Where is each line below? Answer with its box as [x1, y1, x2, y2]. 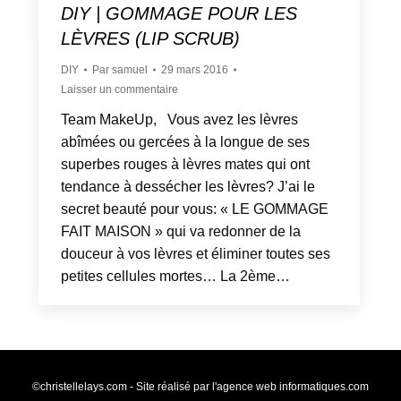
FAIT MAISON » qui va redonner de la [61, 224, 301, 240]
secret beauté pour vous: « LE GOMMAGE [61, 201, 328, 218]
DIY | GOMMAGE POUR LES [61, 4, 297, 24]
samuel [112, 64, 148, 77]
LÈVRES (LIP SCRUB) [61, 29, 240, 49]
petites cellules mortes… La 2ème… [61, 269, 290, 285]
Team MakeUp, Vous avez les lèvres [61, 112, 298, 128]
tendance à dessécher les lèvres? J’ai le [61, 179, 315, 195]
